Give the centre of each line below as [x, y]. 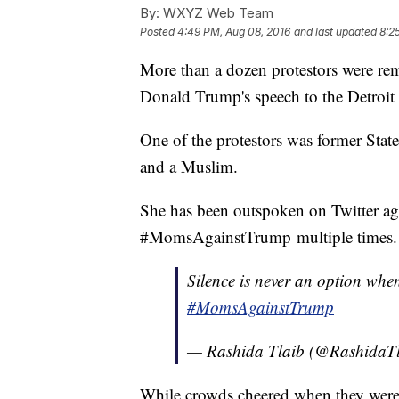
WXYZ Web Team [216, 13]
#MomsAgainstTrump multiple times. [269, 237]
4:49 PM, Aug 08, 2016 [234, 32]
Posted [159, 32]
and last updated [335, 32]
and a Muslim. [189, 167]
